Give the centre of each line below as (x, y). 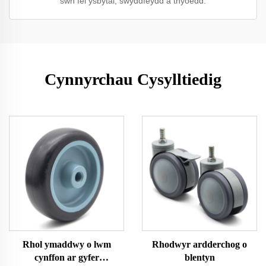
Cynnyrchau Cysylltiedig (133, 80)
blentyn (199, 258)
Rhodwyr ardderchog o (199, 245)
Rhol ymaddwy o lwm (66, 245)
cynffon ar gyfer (66, 258)
